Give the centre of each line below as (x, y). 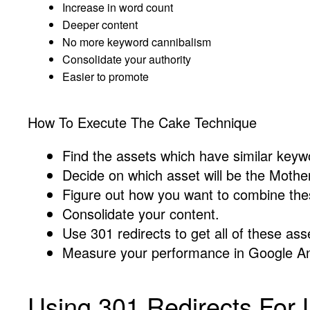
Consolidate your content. (141, 214)
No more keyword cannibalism (137, 42)
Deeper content (100, 25)
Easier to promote (106, 77)
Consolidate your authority (127, 60)
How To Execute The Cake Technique (142, 122)
